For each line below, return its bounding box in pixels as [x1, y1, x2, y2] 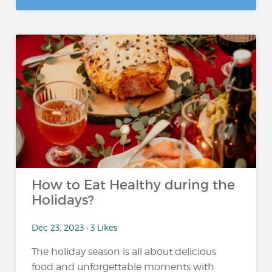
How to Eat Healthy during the [32, 177, 236, 193]
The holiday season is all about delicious [32, 245, 217, 257]
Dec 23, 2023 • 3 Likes [32, 222, 118, 233]
